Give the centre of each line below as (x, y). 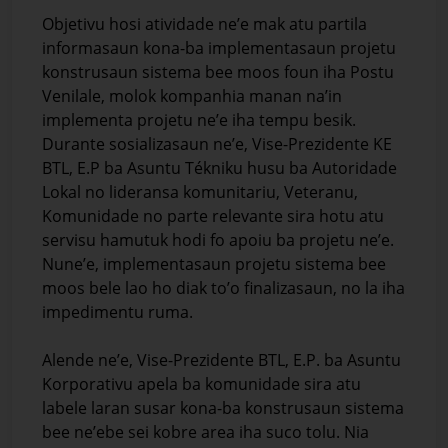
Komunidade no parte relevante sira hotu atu (213, 215)
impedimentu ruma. (117, 311)
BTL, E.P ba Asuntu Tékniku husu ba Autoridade (219, 167)
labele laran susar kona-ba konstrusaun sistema (223, 407)
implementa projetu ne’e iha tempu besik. (199, 119)
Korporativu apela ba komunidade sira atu (201, 383)
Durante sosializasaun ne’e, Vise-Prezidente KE (217, 143)
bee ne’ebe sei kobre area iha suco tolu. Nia (205, 431)
